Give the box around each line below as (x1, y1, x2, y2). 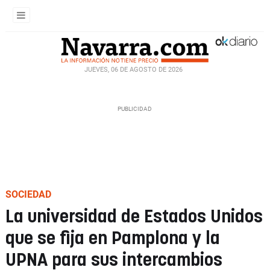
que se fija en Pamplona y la (5, 230, 220, 248)
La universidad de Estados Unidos (5, 209, 263, 226)
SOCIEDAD (5, 189, 51, 200)
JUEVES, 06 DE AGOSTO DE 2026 (84, 65, 183, 74)
